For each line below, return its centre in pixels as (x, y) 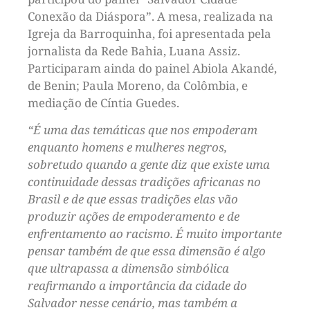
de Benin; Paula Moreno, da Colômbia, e (138, 85)
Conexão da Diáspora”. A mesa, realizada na (151, 16)
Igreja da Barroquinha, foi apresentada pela (149, 33)
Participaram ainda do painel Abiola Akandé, (152, 68)
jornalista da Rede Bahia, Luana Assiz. (134, 51)
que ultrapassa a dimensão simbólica (128, 268)
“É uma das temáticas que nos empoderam (143, 130)
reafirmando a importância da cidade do (137, 286)
